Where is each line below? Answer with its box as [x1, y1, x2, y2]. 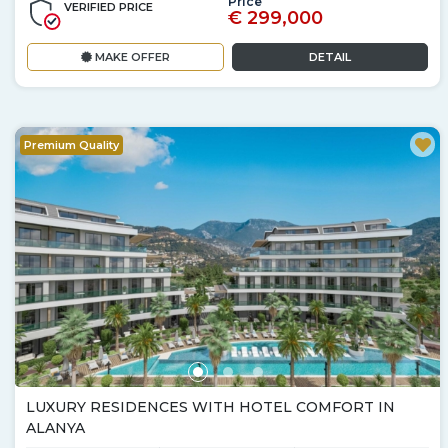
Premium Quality [24, 137, 119, 152]
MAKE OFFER [91, 49, 170, 64]
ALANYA [26, 418, 85, 437]
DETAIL [308, 49, 351, 64]
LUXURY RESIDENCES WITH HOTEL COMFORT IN [26, 397, 395, 416]
